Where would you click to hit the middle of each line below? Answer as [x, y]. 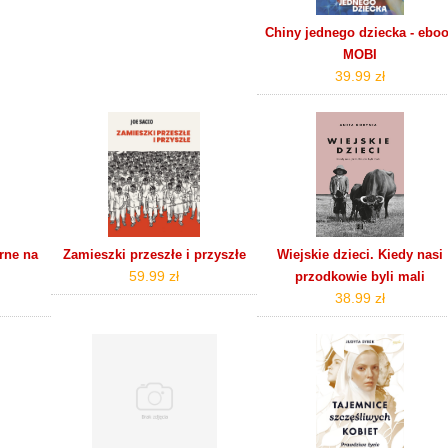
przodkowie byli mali [360, 276]
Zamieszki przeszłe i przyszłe [154, 254]
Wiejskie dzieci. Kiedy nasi [360, 254]
